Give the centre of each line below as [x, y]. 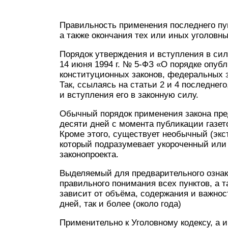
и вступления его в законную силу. [129, 95]
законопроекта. [89, 154]
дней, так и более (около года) [120, 204]
